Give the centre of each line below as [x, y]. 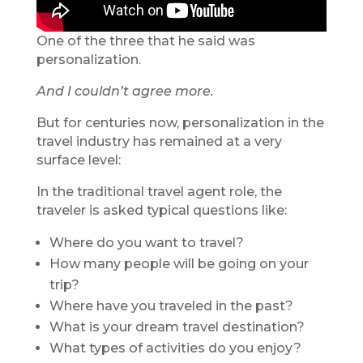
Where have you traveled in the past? [171, 305]
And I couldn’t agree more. [125, 91]
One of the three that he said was [145, 41]
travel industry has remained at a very [159, 141]
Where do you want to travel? [146, 242]
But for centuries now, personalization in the [180, 122]
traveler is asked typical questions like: [161, 210]
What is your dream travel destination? [177, 327]
